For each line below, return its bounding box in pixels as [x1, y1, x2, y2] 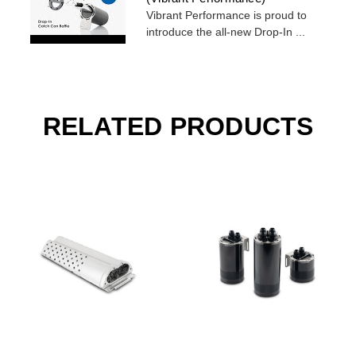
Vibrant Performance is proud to [145, 9, 307, 22]
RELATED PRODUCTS [42, 112, 314, 141]
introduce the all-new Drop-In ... [145, 25, 305, 39]
